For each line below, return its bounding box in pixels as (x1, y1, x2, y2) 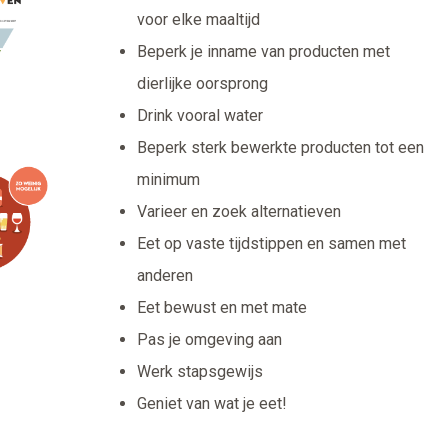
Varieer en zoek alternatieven (137, 202, 341, 222)
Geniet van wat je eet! (137, 394, 287, 414)
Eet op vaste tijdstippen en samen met (137, 234, 406, 254)
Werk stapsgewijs (137, 362, 263, 382)
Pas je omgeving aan (137, 330, 282, 350)
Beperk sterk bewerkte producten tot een (137, 138, 424, 158)
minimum (137, 170, 200, 190)
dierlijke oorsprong (137, 74, 268, 94)
